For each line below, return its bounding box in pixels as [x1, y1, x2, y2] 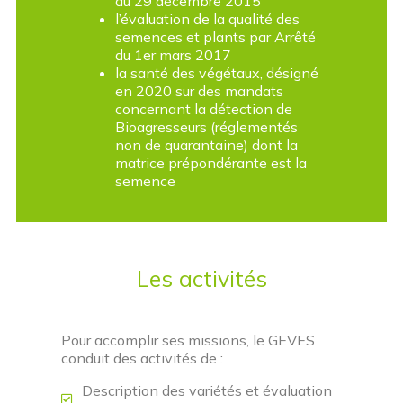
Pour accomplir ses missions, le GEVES [61, 331, 315, 349]
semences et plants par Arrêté [115, 28, 316, 46]
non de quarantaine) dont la [115, 136, 298, 154]
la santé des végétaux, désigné [115, 64, 318, 82]
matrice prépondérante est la [115, 154, 307, 172]
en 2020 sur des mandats [115, 82, 283, 100]
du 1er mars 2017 [115, 46, 231, 64]
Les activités [136, 264, 267, 292]
